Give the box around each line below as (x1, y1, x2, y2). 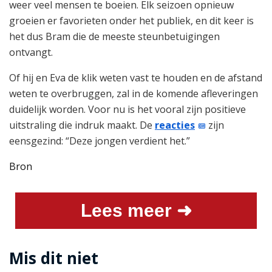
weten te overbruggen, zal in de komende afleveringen (9, 87, 258, 101)
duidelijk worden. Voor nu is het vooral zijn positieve (9, 103, 246, 117)
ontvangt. (9, 46, 53, 59)
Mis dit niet (9, 247, 98, 270)
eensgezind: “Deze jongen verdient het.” (9, 134, 190, 148)
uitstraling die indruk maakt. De (9, 118, 155, 132)
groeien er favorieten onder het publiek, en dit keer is (9, 14, 254, 28)
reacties (155, 118, 195, 132)
